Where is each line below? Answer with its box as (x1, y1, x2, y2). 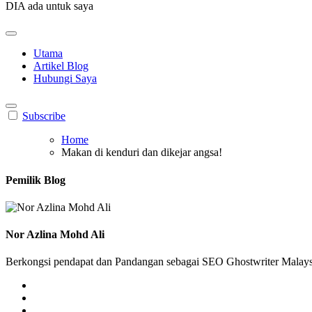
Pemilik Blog (6, 173, 65, 186)
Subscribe (22, 110, 65, 123)
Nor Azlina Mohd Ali (6, 228, 104, 241)
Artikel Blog (33, 60, 88, 72)
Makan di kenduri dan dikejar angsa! (61, 146, 222, 159)
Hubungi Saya (33, 72, 97, 85)
